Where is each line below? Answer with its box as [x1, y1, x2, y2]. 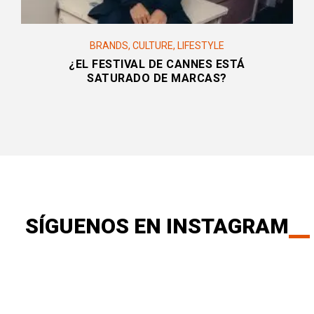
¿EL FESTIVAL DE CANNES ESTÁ [69, 57, 245, 71]
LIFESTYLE [177, 40, 224, 52]
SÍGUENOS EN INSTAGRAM [25, 214, 289, 239]
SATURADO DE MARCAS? [87, 71, 227, 86]
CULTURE [132, 40, 173, 52]
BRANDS [90, 40, 128, 52]
